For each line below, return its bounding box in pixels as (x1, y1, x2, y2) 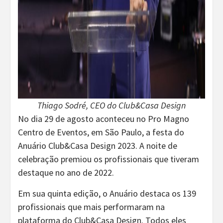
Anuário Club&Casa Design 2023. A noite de (18, 139, 177, 151)
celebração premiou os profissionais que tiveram (18, 153, 199, 165)
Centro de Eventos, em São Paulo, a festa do (18, 126, 184, 138)
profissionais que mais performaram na (18, 201, 165, 213)
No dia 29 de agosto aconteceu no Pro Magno (18, 112, 189, 124)
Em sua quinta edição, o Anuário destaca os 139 (18, 187, 196, 199)
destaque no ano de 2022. (18, 166, 114, 178)
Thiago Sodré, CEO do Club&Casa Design (37, 99, 186, 111)
